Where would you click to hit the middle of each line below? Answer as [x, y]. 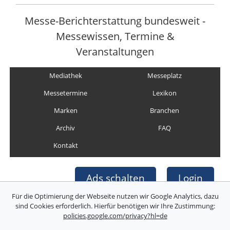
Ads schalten [115, 178]
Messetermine [66, 93]
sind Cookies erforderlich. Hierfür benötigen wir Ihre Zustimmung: [115, 206]
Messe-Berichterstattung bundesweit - [115, 20]
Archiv [66, 128]
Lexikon [164, 93]
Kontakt [65, 146]
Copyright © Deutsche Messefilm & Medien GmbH [115, 216]
